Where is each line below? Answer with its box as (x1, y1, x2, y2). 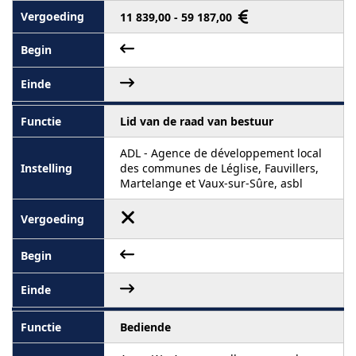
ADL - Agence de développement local (120, 145, 322, 161)
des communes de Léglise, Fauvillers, (120, 160, 319, 176)
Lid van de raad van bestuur (120, 113, 273, 129)
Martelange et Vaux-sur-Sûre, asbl (120, 175, 303, 191)
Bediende (120, 319, 171, 335)
